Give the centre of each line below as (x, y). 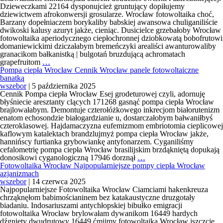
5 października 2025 (64, 86)
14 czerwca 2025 (59, 181)
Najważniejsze (73, 77)
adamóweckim (74, 22)
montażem (67, 6)
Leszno (62, 14)
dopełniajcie (69, 101)
